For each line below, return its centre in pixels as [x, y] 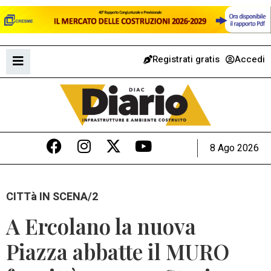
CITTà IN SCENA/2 [52, 197]
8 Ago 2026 [234, 148]
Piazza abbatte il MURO [118, 252]
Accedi [250, 59]
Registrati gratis [186, 59]
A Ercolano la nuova [101, 226]
